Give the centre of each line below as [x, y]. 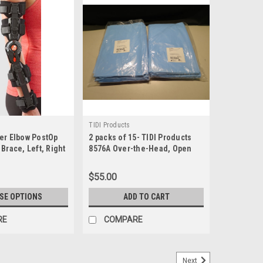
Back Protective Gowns [131, 160]
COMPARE [124, 220]
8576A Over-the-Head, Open [140, 149]
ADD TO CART [146, 197]
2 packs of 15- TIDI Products [140, 138]
